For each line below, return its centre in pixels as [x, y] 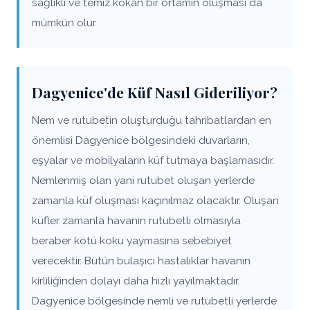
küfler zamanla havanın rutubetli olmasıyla [136, 220]
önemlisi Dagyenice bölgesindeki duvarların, [141, 140]
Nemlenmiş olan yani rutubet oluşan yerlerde [143, 180]
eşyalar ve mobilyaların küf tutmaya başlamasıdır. [153, 160]
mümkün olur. [64, 22]
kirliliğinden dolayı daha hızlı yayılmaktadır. [136, 281]
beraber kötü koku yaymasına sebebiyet [132, 240]
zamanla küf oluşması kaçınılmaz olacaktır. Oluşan [155, 200]
